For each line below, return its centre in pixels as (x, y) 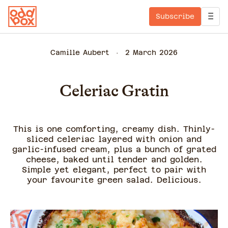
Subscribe (175, 16)
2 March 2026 (151, 52)
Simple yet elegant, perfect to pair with (114, 170)
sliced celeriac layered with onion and (114, 139)
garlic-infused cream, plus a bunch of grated (114, 149)
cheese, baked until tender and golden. (114, 160)
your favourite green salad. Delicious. (114, 180)
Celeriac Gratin (114, 91)
